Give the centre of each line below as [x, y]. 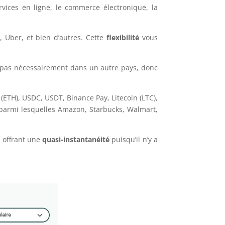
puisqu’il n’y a [134, 139]
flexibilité [123, 37]
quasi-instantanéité [76, 139]
